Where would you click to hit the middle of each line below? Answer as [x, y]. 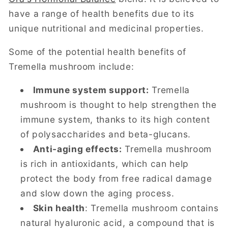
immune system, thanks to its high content [115, 120]
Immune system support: [91, 90]
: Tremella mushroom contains [152, 208]
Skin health [59, 208]
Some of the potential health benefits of [97, 52]
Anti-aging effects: [77, 149]
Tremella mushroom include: [72, 67]
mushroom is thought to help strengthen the [119, 105]
